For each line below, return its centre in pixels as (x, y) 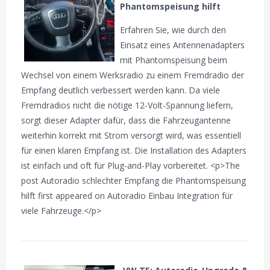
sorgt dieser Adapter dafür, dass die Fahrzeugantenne (126, 121)
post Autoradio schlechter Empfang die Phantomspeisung (134, 181)
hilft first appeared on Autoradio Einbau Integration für (127, 196)
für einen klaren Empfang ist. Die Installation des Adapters (134, 151)
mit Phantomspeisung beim (174, 60)
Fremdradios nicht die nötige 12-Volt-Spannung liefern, (127, 105)
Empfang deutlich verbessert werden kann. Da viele (121, 90)
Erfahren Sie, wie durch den (173, 30)
